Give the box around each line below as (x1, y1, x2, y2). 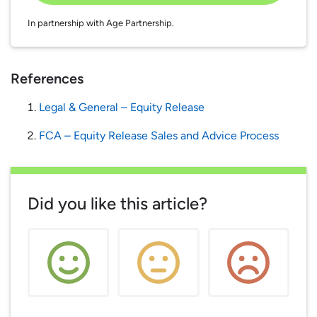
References (11, 70, 83, 88)
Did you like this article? (28, 193, 207, 214)
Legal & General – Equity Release (39, 100, 204, 115)
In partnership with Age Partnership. (28, 18, 174, 29)
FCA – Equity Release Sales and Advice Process (39, 129, 279, 143)
